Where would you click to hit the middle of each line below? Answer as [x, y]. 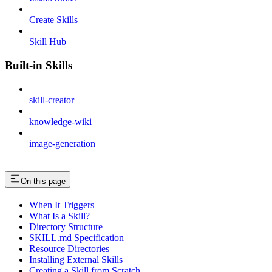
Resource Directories [69, 248]
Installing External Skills [76, 259]
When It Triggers [62, 205]
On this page [43, 181]
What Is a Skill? [59, 216]
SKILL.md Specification [76, 237]
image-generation [62, 143]
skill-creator [52, 100]
